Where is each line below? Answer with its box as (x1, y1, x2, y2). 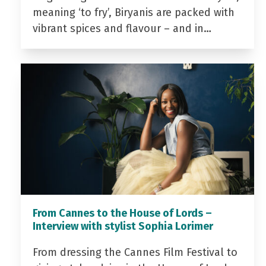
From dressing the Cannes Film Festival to (32, 246, 237, 259)
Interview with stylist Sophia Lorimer (32, 220, 213, 233)
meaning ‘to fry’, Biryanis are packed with (32, 6, 235, 20)
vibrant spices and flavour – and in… (32, 22, 211, 36)
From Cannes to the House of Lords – (32, 207, 212, 220)
